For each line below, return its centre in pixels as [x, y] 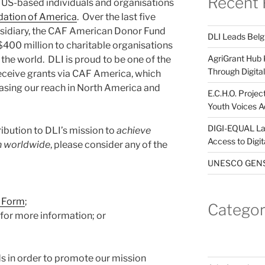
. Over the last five [116, 17]
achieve [134, 131]
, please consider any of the [109, 145]
